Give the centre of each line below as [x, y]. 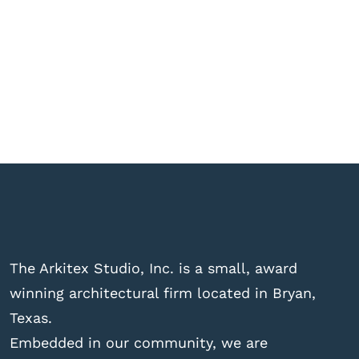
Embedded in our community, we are [138, 342]
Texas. [30, 317]
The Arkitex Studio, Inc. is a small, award [153, 268]
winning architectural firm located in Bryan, [162, 292]
